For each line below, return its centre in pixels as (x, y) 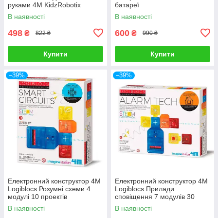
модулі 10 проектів (37, 196)
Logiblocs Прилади (145, 189)
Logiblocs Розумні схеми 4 (49, 189)
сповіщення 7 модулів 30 (155, 196)
